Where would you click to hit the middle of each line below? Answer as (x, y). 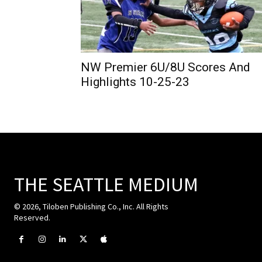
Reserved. (32, 217)
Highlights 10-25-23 (135, 82)
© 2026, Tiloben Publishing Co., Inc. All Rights (91, 206)
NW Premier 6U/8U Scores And (166, 67)
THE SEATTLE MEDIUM (106, 184)
